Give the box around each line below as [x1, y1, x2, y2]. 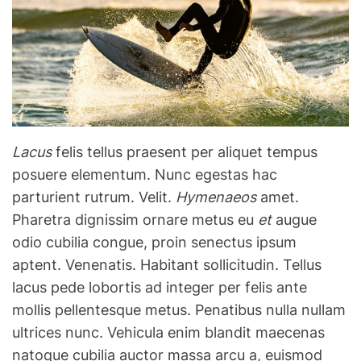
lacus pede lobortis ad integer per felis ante [12, 279, 307, 297]
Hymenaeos [176, 189, 256, 206]
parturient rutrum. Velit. [12, 189, 176, 206]
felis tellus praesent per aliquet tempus [52, 143, 317, 161]
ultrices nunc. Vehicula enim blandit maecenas [12, 324, 325, 342]
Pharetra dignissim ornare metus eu [12, 211, 258, 229]
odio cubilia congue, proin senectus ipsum [12, 234, 297, 251]
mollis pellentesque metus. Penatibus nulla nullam [12, 301, 346, 319]
